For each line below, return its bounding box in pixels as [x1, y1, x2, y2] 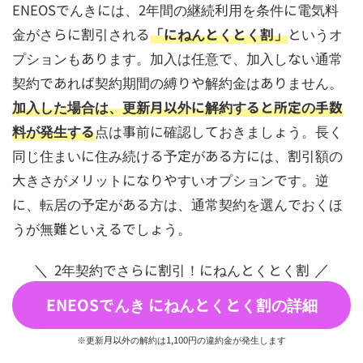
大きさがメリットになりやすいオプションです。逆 [11, 170, 329, 190]
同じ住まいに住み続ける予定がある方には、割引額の [11, 146, 343, 166]
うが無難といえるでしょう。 [11, 219, 191, 239]
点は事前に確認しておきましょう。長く [94, 122, 343, 142]
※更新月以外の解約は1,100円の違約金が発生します [77, 333, 286, 347]
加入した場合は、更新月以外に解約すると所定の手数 [11, 97, 343, 117]
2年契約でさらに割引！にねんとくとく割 [53, 259, 310, 280]
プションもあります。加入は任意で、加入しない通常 [11, 49, 343, 69]
